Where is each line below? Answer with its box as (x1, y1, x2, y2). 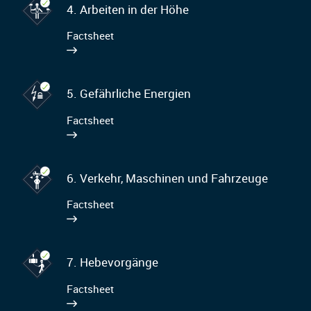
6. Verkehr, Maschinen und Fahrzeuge (66, 169, 268, 186)
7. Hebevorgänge (66, 254, 158, 271)
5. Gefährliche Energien (66, 85, 191, 102)
